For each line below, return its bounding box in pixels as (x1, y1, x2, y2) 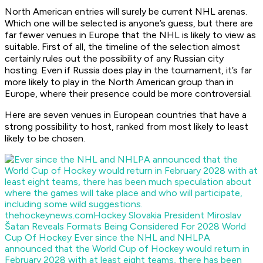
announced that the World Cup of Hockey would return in (5, 243, 249, 255)
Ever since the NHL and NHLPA (72, 232, 210, 244)
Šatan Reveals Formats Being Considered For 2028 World (5, 221, 246, 232)
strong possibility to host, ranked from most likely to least (5, 121, 248, 133)
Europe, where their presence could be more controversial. (5, 88, 252, 100)
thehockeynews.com (5, 210, 93, 221)
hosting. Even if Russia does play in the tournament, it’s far (5, 65, 252, 76)
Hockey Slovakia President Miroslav (93, 210, 241, 221)
